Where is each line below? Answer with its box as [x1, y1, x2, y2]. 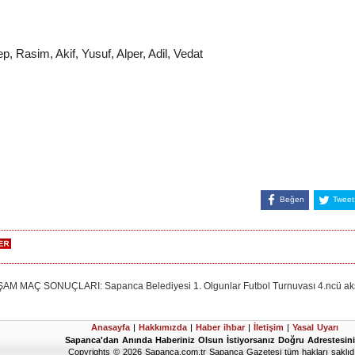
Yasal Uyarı [292, 322, 338, 332]
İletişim [254, 322, 287, 332]
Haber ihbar [196, 322, 248, 332]
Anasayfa [91, 322, 130, 332]
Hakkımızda [139, 322, 187, 332]
